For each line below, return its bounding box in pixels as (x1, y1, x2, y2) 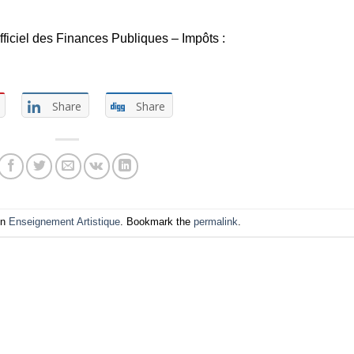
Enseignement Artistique (9, 216, 121, 228)
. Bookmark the (120, 216, 194, 228)
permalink (194, 216, 239, 228)
